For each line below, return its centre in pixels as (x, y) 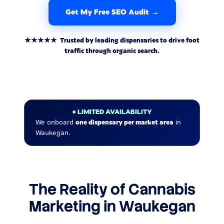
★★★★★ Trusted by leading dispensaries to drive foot (112, 40)
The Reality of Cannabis (112, 189)
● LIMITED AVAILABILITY (112, 112)
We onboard (55, 122)
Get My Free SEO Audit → (112, 12)
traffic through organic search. (112, 51)
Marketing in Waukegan (112, 206)
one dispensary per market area (124, 122)
